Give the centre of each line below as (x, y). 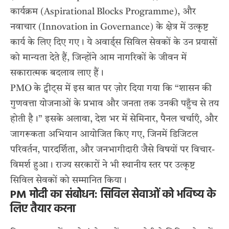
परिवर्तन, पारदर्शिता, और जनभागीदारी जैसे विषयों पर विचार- (112, 150)
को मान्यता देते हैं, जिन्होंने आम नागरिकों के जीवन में (98, 58)
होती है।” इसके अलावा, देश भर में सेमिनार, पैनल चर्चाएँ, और (114, 119)
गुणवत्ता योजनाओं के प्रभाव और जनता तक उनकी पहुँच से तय (114, 104)
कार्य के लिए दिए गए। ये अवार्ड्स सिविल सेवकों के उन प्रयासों (114, 43)
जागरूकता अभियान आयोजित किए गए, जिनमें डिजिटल (104, 135)
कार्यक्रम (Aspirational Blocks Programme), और (103, 12)
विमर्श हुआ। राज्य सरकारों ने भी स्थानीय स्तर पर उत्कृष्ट (102, 165)
